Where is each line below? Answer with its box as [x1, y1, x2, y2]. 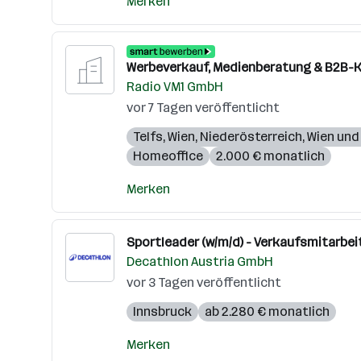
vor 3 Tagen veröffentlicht [127, 275, 281, 290]
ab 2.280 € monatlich [205, 304, 330, 319]
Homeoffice [133, 148, 203, 164]
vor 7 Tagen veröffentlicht [127, 100, 280, 115]
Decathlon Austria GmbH [127, 254, 273, 269]
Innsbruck [133, 304, 192, 319]
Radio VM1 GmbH [127, 79, 223, 94]
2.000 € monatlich [216, 148, 325, 164]
